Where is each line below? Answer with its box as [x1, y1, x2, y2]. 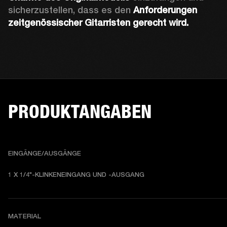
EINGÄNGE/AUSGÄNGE [8, 149, 81, 157]
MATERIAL [8, 212, 41, 220]
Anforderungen [133, 4, 197, 15]
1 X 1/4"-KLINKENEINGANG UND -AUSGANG [8, 170, 144, 178]
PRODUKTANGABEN [8, 100, 152, 123]
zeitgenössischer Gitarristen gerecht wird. [8, 17, 188, 28]
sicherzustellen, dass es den [8, 4, 133, 15]
